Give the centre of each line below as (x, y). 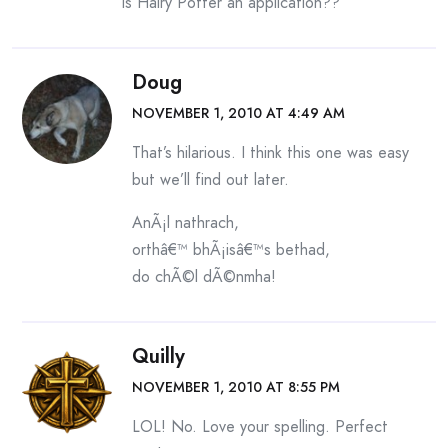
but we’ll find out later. (210, 180)
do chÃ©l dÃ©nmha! (204, 277)
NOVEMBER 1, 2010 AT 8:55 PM (236, 387)
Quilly (158, 357)
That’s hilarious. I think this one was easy (270, 153)
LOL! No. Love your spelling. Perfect (260, 427)
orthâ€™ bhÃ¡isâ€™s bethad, (231, 250)
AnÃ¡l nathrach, (185, 223)
